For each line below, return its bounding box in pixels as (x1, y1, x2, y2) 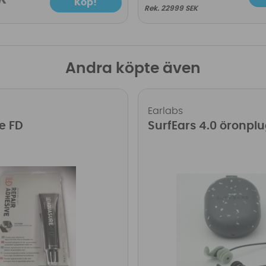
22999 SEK (160, 4, 198, 12)
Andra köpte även (65, 61, 201, 76)
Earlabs (147, 106, 183, 116)
